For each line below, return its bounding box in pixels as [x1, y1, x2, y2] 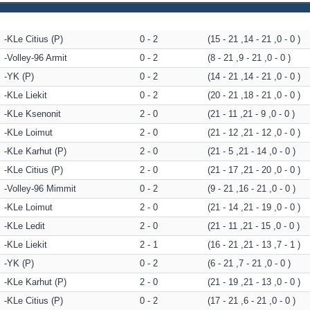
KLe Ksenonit [7, 109, 61, 120]
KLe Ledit [7, 221, 45, 232]
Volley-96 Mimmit [7, 183, 76, 194]
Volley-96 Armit [7, 53, 67, 64]
